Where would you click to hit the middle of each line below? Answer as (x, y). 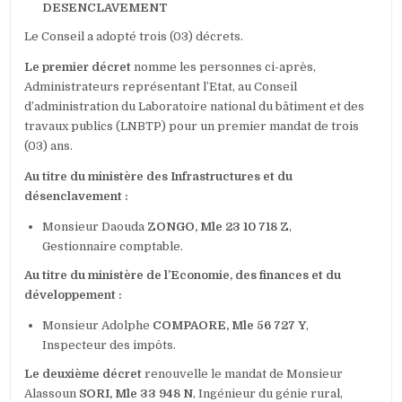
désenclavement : (77, 197)
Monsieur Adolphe (98, 326)
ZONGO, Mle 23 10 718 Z (218, 227)
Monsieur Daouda (95, 227)
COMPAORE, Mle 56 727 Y (230, 326)
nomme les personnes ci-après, (224, 67)
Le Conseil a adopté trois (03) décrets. (134, 37)
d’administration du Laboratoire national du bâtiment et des (195, 107)
